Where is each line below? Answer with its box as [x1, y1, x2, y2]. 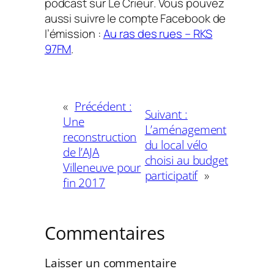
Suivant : [144, 106, 188, 122]
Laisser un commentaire [44, 255, 177, 271]
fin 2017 [62, 175, 105, 191]
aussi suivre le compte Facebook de [44, 10, 226, 26]
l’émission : [44, 25, 103, 42]
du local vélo [144, 136, 208, 152]
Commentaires [44, 221, 165, 245]
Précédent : [74, 98, 132, 114]
